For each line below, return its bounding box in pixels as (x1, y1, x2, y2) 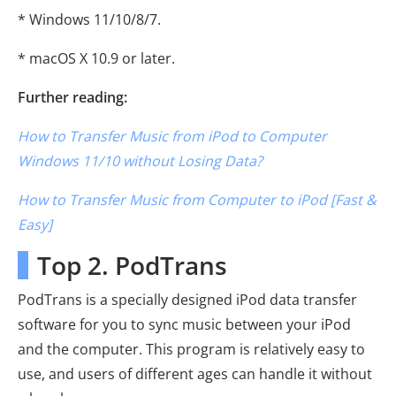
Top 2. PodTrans (37, 247, 227, 282)
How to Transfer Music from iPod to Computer (18, 126, 327, 146)
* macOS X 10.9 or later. (18, 48, 175, 68)
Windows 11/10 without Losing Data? (18, 150, 263, 171)
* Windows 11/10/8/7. (18, 9, 161, 29)
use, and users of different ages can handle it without (18, 363, 372, 384)
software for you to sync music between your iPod (18, 314, 351, 334)
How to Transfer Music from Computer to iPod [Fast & (18, 189, 377, 209)
